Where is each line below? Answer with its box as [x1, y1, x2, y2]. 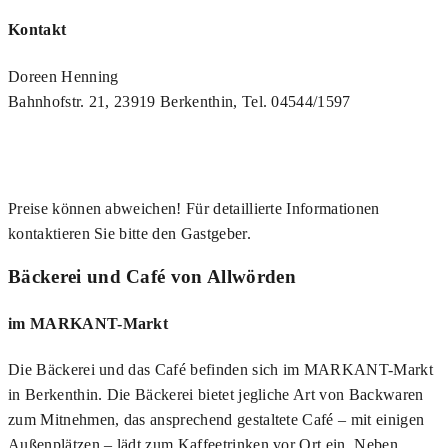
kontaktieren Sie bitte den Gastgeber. [8, 224, 251, 242]
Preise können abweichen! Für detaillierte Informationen [8, 199, 380, 217]
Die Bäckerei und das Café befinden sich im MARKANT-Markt [8, 360, 433, 378]
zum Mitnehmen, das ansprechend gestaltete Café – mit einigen [8, 410, 425, 428]
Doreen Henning [8, 67, 119, 85]
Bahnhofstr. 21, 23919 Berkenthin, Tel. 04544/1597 [8, 92, 351, 110]
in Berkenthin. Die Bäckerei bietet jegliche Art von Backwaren [8, 385, 424, 403]
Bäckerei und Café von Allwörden [8, 266, 296, 288]
